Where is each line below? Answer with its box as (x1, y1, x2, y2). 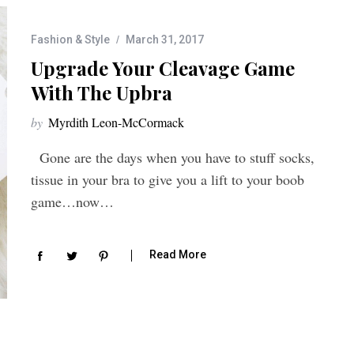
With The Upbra (31, 80, 172, 106)
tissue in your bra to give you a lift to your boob (31, 170, 304, 190)
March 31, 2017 (126, 33, 204, 47)
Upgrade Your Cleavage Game (31, 55, 295, 81)
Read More (149, 248, 206, 262)
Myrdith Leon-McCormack (48, 114, 184, 131)
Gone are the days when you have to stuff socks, (31, 148, 314, 168)
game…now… (31, 192, 114, 212)
